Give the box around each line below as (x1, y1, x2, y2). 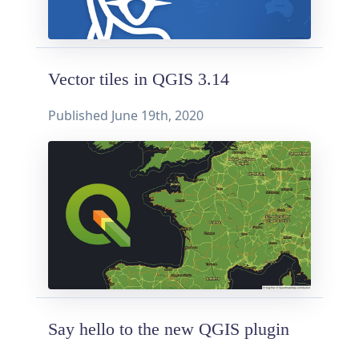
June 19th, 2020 (111, 107, 204, 125)
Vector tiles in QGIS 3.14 (48, 70, 229, 90)
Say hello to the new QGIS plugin (48, 319, 289, 339)
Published (48, 107, 111, 125)
